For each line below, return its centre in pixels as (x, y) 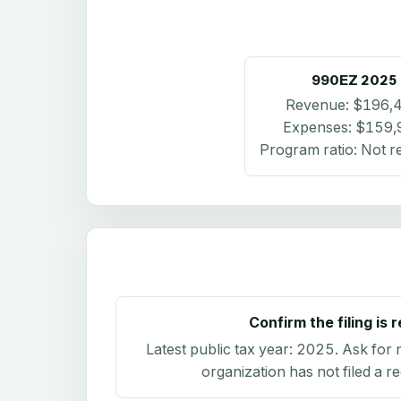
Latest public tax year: (221, 350)
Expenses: (319, 127)
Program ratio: (310, 149)
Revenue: (319, 104)
